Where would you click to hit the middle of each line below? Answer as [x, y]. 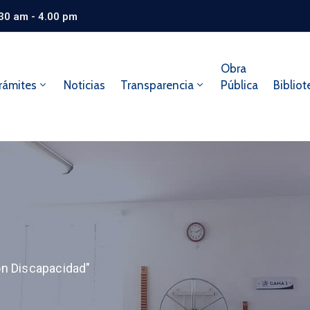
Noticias [84, 85]
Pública [239, 85]
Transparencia [157, 85]
